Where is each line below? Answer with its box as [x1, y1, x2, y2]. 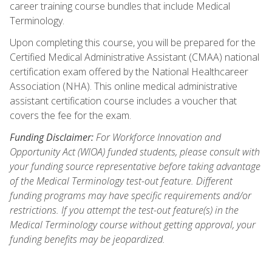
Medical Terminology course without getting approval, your [10, 217, 256, 231]
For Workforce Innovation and [93, 130, 221, 144]
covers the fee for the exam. [10, 108, 131, 122]
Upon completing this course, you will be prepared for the [10, 35, 256, 49]
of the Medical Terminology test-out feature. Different [10, 174, 233, 188]
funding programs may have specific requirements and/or [10, 188, 251, 202]
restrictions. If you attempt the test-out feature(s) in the [10, 203, 239, 217]
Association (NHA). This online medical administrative [10, 79, 237, 93]
